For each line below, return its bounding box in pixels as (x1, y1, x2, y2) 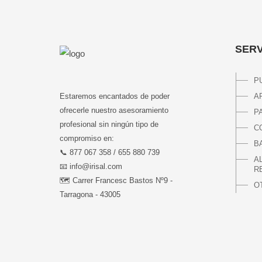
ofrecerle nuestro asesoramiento (60, 106, 168, 115)
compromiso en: (60, 134, 114, 143)
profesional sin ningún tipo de (60, 120, 158, 129)
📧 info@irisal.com (60, 162, 122, 171)
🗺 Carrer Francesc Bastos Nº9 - (60, 176, 173, 185)
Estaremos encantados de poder (60, 92, 170, 101)
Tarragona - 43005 (60, 190, 120, 199)
